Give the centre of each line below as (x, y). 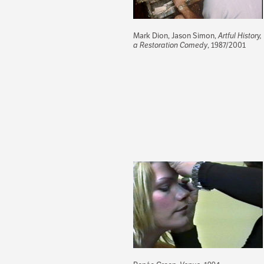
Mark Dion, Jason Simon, (176, 35)
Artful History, (240, 35)
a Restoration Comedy (170, 45)
